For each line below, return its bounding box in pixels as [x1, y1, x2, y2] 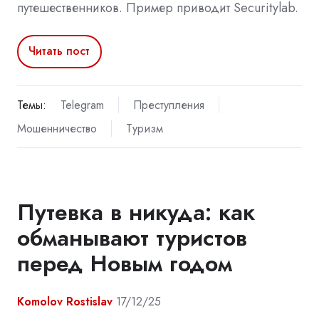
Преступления [132, 96, 204, 113]
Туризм [125, 120, 163, 137]
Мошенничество [17, 120, 97, 137]
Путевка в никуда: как [17, 196, 255, 229]
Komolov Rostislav [17, 293, 113, 310]
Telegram [60, 96, 104, 113]
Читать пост [28, 43, 90, 60]
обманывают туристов [17, 221, 247, 255]
